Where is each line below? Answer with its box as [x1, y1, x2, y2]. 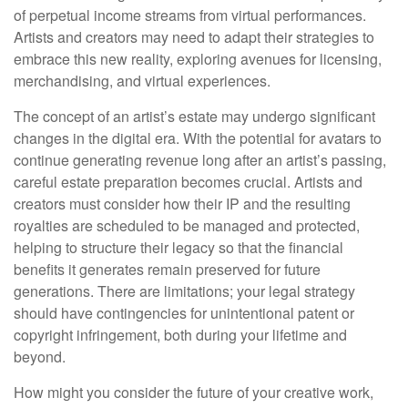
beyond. [14, 346, 66, 368]
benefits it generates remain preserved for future [14, 259, 321, 280]
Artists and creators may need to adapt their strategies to [14, 26, 374, 48]
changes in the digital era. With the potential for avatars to [14, 127, 382, 149]
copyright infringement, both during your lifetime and [14, 324, 347, 346]
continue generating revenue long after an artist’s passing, [14, 149, 386, 171]
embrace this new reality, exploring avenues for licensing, [14, 48, 382, 70]
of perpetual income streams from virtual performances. [14, 5, 366, 26]
